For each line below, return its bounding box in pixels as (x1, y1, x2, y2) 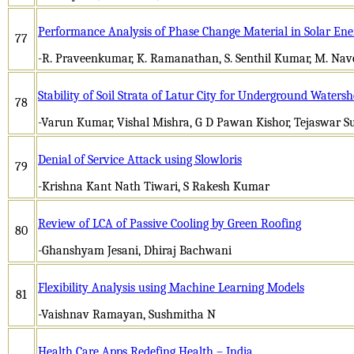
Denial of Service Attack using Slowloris (38, 152, 242, 167)
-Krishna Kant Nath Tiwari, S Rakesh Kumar (38, 179, 269, 194)
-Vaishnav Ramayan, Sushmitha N (38, 307, 216, 322)
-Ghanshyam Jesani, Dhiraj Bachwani (38, 243, 232, 258)
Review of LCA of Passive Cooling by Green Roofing (38, 216, 301, 231)
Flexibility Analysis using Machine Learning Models (38, 280, 304, 295)
